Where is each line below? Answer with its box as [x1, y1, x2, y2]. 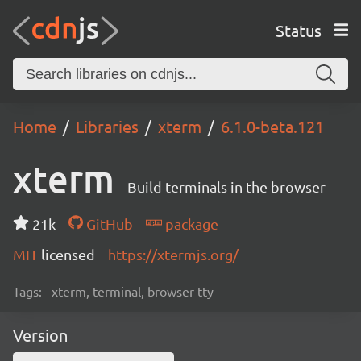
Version [13, 325, 68, 345]
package [161, 215, 218, 232]
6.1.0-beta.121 [221, 116, 324, 136]
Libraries [76, 116, 139, 136]
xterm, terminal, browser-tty [52, 283, 214, 299]
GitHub [82, 215, 133, 232]
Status [275, 19, 322, 40]
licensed [41, 246, 95, 263]
